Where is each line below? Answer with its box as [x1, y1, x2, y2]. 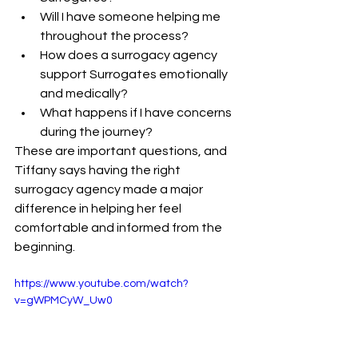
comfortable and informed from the [14, 221, 225, 234]
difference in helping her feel [14, 202, 184, 215]
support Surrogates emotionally [40, 68, 230, 81]
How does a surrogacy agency [40, 49, 220, 62]
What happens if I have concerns [40, 106, 234, 119]
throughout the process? [40, 30, 189, 42]
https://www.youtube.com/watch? [14, 278, 189, 289]
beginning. [14, 241, 75, 253]
